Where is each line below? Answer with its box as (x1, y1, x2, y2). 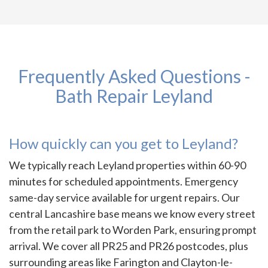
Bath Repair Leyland (55, 85, 213, 107)
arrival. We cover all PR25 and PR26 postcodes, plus (9, 239, 248, 253)
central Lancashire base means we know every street (9, 207, 255, 221)
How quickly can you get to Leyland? (9, 135, 238, 153)
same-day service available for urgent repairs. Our (9, 191, 240, 205)
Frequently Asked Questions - (17, 65, 251, 87)
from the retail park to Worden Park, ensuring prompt (9, 223, 257, 237)
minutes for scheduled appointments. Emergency (9, 175, 238, 188)
